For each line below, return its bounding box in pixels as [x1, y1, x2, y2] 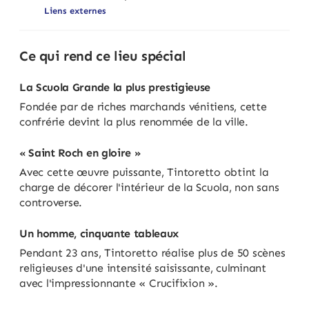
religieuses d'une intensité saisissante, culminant [19, 261, 267, 275]
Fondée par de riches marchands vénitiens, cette [19, 99, 267, 113]
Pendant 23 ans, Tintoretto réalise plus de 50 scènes [19, 246, 286, 259]
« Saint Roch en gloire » [19, 146, 141, 159]
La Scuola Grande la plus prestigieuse [19, 80, 211, 94]
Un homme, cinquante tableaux [19, 226, 179, 240]
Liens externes [44, 6, 106, 17]
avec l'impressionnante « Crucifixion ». [19, 276, 218, 290]
